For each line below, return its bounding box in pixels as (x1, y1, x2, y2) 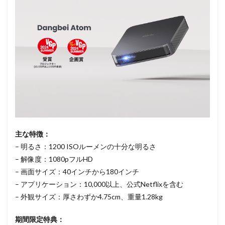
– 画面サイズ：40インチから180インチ (15, 167, 139, 176)
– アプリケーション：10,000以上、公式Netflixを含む (15, 180, 183, 189)
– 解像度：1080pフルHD (15, 155, 93, 164)
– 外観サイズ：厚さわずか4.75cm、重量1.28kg (15, 192, 163, 201)
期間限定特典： (15, 215, 64, 224)
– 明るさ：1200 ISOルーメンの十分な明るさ (15, 142, 156, 151)
